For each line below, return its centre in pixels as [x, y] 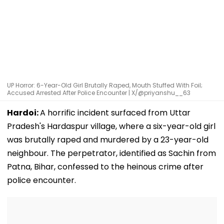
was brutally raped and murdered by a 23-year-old [108, 139]
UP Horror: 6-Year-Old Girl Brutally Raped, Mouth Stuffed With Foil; [105, 85]
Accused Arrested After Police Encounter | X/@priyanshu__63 [99, 92]
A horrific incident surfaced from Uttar [115, 112]
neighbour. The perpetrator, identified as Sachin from [111, 153]
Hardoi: [23, 112]
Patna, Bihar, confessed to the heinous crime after [105, 166]
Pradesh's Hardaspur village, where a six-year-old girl [111, 126]
